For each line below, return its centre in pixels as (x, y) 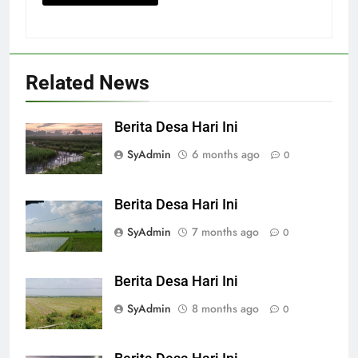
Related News (88, 82)
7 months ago (225, 231)
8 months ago (225, 309)
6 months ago (226, 154)
